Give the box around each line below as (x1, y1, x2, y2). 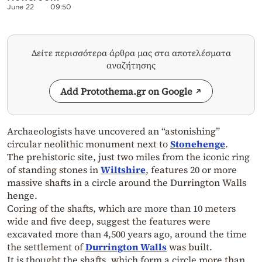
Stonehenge (170, 137, 225, 150)
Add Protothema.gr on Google (60, 84, 192, 98)
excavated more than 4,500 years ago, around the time (7, 227, 247, 240)
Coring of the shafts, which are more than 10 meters (7, 201, 236, 215)
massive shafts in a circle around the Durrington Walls (7, 175, 246, 189)
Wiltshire (101, 163, 146, 176)
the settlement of (7, 240, 85, 253)
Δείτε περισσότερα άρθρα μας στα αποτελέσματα (31, 46, 231, 59)
